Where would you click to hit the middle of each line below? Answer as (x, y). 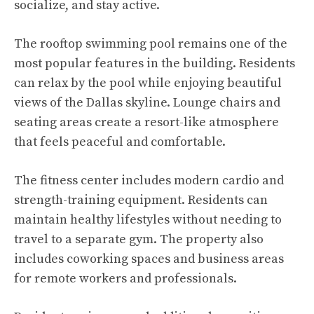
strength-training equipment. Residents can (141, 200)
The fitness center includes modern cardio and (149, 180)
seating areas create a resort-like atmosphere (146, 122)
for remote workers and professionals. (125, 279)
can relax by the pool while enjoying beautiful (148, 83)
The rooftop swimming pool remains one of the (151, 44)
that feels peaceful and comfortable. (120, 142)
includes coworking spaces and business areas (149, 259)
